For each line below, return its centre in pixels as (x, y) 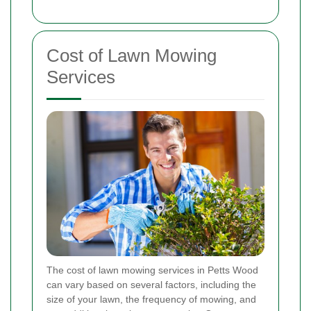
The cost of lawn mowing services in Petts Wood (152, 270)
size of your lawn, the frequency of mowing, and (151, 299)
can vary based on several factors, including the (151, 284)
